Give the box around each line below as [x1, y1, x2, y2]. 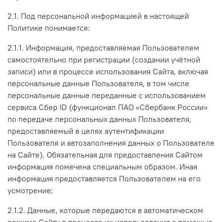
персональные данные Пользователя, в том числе [7, 78, 189, 88]
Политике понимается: [7, 22, 90, 33]
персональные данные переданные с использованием [7, 90, 206, 100]
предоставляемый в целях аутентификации [7, 125, 164, 136]
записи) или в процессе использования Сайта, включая [7, 66, 208, 76]
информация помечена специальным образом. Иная [7, 161, 197, 171]
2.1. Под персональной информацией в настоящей [7, 10, 189, 21]
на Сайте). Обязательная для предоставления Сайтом [7, 149, 203, 160]
